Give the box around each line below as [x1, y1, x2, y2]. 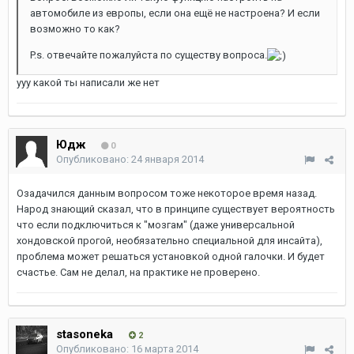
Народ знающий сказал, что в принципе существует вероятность [17, 203, 335, 215]
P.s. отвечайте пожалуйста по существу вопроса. [30, 49, 267, 61]
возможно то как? [30, 23, 120, 35]
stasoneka [56, 327, 113, 341]
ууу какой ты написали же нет [17, 76, 160, 88]
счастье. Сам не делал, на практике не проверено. [17, 266, 260, 278]
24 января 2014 [131, 153, 204, 165]
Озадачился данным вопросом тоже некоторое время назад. [17, 187, 317, 199]
